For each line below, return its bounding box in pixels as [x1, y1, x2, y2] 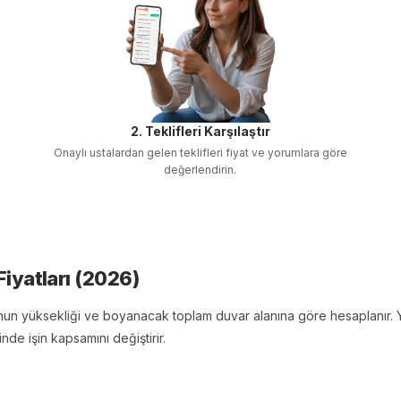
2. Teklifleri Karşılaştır [130, 124, 270, 139]
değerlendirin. [164, 163, 237, 176]
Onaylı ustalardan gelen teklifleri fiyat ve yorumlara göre [53, 146, 347, 159]
